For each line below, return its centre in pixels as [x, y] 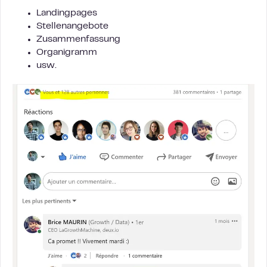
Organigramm [67, 52]
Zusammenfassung [78, 39]
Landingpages [67, 13]
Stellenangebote [72, 26]
